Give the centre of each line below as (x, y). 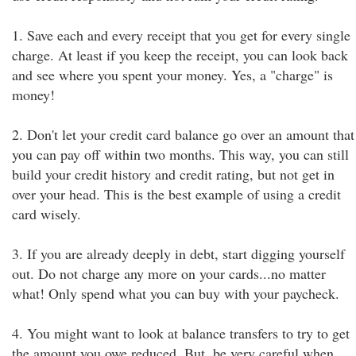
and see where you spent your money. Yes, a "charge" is (172, 75)
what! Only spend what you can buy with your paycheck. (176, 293)
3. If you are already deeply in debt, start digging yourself (178, 253)
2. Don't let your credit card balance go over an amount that (183, 134)
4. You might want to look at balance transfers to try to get (181, 333)
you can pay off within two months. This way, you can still (180, 154)
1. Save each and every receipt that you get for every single (181, 35)
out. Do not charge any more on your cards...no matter (169, 273)
